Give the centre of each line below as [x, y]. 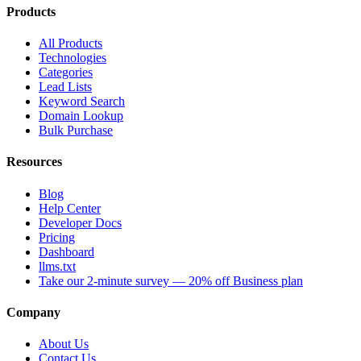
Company [33, 312]
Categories [66, 73]
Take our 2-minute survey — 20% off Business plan [171, 280]
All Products [71, 44]
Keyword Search [82, 102]
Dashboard [66, 251]
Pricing [57, 237]
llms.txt [57, 266]
